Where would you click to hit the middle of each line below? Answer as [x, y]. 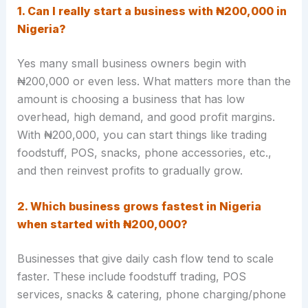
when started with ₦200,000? [102, 224]
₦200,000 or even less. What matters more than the [154, 81]
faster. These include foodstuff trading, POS [131, 276]
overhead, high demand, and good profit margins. [146, 117]
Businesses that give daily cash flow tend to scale [145, 258]
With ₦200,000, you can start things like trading [142, 134]
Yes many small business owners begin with [131, 63]
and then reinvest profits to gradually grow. [130, 170]
